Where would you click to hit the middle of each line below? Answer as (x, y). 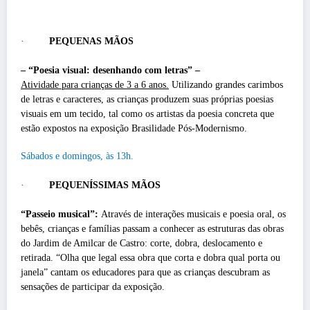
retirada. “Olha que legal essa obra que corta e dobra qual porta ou (151, 257)
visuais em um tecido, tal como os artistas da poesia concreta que (147, 113)
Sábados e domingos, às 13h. (77, 156)
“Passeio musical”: (60, 214)
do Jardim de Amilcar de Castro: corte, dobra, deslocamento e (142, 243)
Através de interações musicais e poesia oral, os (192, 214)
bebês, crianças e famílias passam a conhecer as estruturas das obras (152, 228)
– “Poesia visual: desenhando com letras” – (110, 70)
